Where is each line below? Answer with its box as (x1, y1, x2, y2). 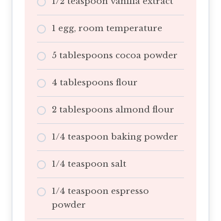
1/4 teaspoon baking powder (52, 131, 178, 142)
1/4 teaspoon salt (52, 158, 126, 169)
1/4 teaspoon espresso (52, 185, 149, 196)
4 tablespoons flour (52, 77, 138, 88)
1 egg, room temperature (52, 23, 162, 34)
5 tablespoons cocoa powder (52, 50, 178, 61)
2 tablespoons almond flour (52, 104, 174, 115)
